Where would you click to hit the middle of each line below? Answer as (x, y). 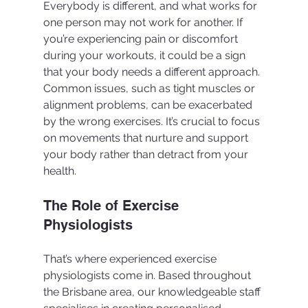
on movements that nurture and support (147, 137)
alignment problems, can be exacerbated (149, 104)
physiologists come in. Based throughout (148, 275)
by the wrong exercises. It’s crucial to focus (153, 121)
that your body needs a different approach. (153, 71)
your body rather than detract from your (147, 154)
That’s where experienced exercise (131, 258)
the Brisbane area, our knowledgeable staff (153, 291)
